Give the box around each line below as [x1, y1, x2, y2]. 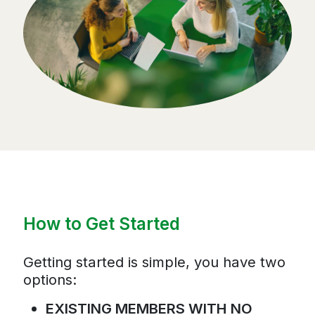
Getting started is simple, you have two [23, 252, 285, 271]
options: [23, 270, 77, 288]
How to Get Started [23, 213, 180, 234]
